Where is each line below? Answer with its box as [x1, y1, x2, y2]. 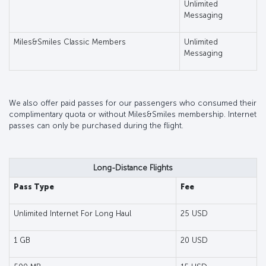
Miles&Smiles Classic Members [13, 37, 126, 46]
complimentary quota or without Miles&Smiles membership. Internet [9, 109, 256, 119]
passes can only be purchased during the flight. [9, 121, 183, 130]
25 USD [180, 208, 208, 218]
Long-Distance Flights [93, 163, 173, 172]
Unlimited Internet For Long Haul [13, 208, 131, 218]
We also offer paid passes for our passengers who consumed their [9, 98, 256, 107]
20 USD [180, 235, 208, 245]
